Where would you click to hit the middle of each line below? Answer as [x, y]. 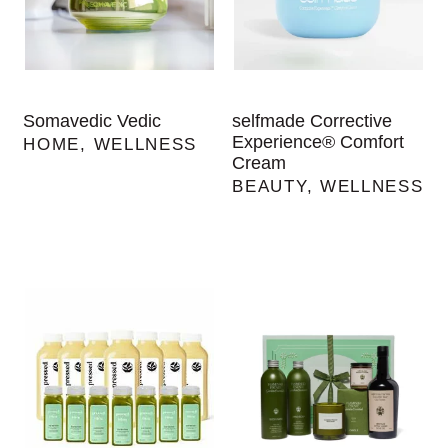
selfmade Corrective [312, 121]
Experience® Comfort [318, 142]
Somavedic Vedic [92, 121]
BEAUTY [269, 187]
